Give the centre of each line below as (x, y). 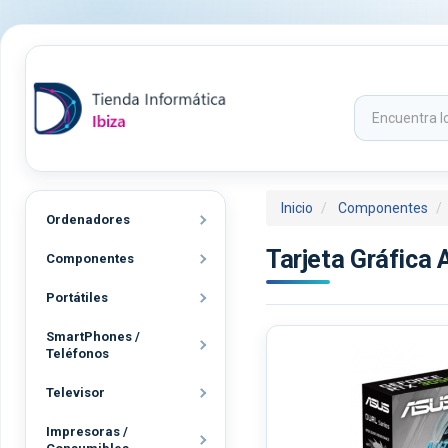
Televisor (75, 392)
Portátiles (77, 297)
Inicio (297, 208)
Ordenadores (88, 219)
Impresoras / (87, 431)
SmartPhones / (93, 336)
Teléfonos (77, 353)
